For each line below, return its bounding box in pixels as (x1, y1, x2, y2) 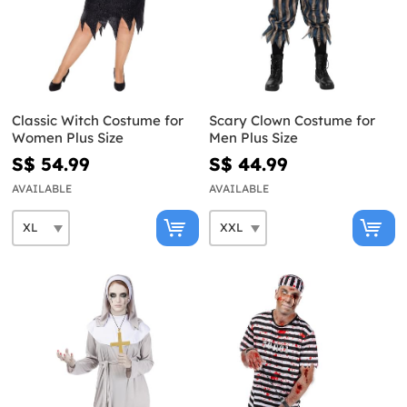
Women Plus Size (12, 128, 124, 146)
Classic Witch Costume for (12, 111, 184, 129)
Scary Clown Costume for (208, 111, 375, 129)
